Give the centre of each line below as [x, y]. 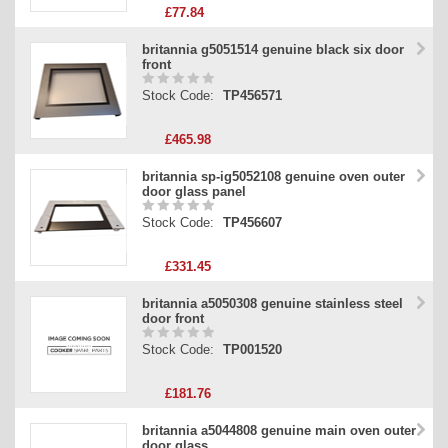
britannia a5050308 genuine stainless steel [272, 304]
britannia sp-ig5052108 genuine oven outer [273, 177]
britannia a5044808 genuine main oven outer [279, 431]
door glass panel [194, 192]
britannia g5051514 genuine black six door [273, 50]
